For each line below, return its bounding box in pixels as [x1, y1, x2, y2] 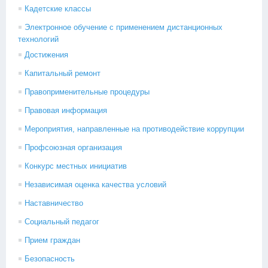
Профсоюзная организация [25, 143, 122, 152]
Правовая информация [25, 106, 107, 115]
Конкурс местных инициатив [25, 162, 127, 170]
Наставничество [25, 199, 83, 208]
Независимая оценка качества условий [25, 180, 166, 189]
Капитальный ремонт [25, 69, 100, 78]
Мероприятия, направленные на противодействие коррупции [25, 124, 244, 133]
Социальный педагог [25, 217, 99, 226]
